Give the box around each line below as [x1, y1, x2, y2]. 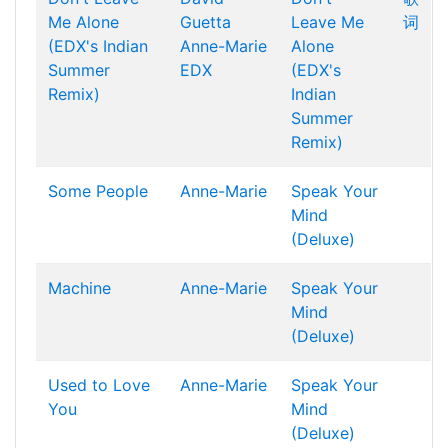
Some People [48, 181, 148, 201]
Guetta [180, 12, 231, 32]
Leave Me [291, 12, 364, 32]
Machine [48, 278, 111, 298]
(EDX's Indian [48, 36, 148, 56]
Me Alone [48, 12, 119, 32]
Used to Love [48, 375, 150, 395]
